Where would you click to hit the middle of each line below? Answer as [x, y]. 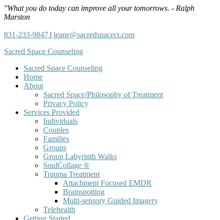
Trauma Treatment [71, 174]
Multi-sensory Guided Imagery [110, 201]
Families [56, 139]
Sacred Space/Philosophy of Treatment [103, 95]
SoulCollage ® [66, 165]
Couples [56, 130]
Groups [55, 148]
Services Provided [52, 112]
